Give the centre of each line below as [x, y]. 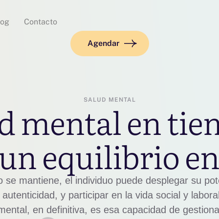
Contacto [41, 22]
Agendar [103, 43]
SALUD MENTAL [109, 100]
